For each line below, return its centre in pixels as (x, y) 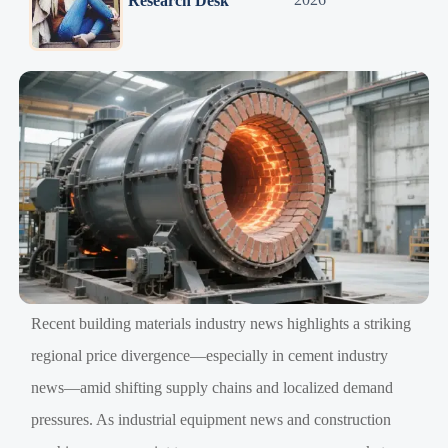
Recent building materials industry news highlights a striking (221, 323)
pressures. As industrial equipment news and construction (211, 419)
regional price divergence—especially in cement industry (210, 355)
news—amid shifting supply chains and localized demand (212, 387)
